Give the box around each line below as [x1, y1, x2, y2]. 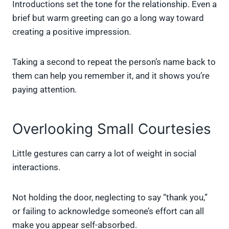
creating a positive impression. [12, 27, 131, 37]
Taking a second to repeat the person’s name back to [12, 57, 216, 67]
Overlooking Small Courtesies [12, 120, 211, 138]
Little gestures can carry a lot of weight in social [12, 148, 196, 159]
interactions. [12, 162, 60, 173]
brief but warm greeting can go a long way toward [12, 13, 204, 24]
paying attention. [12, 84, 77, 95]
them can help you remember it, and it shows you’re [12, 71, 210, 81]
